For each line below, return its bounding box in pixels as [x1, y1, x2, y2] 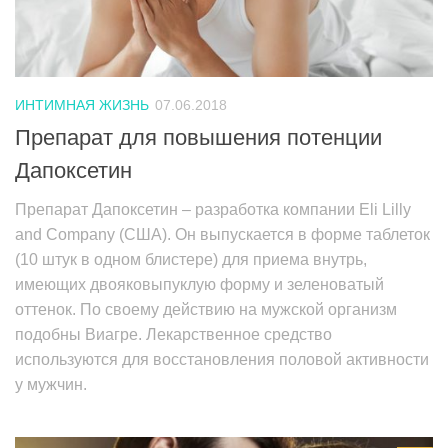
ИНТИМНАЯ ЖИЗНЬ [15, 97, 149, 114]
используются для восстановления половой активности [15, 351, 429, 369]
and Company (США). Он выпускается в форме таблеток [15, 226, 430, 244]
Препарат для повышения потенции [15, 125, 382, 151]
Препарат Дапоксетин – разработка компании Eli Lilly [15, 201, 411, 219]
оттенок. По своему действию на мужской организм [15, 301, 397, 319]
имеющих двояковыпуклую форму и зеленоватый [15, 276, 384, 294]
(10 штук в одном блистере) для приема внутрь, [15, 251, 367, 269]
